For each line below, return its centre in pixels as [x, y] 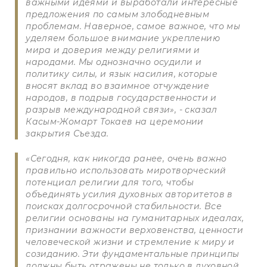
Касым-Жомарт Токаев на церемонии [115, 121]
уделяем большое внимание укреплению [123, 38]
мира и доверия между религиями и [113, 50]
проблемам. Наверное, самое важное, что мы [133, 26]
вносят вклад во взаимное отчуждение [117, 86]
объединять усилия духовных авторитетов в [129, 194]
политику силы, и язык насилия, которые [122, 74]
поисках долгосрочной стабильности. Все [124, 206]
